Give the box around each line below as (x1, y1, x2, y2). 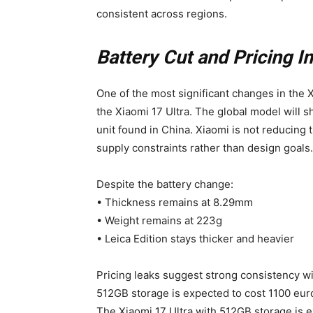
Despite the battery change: (96, 177, 233, 191)
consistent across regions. (96, 7, 227, 21)
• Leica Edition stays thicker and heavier (96, 232, 294, 246)
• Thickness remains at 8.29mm (96, 196, 253, 210)
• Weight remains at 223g (96, 214, 222, 228)
